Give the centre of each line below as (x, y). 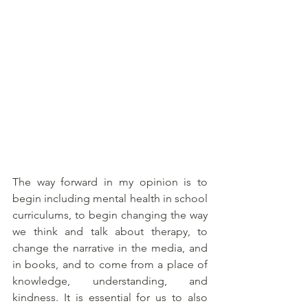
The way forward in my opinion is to (110, 182)
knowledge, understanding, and (110, 281)
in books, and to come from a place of (110, 265)
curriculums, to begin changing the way (110, 215)
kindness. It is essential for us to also (110, 298)
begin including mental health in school (110, 199)
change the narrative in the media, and (110, 248)
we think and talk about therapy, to (110, 232)
